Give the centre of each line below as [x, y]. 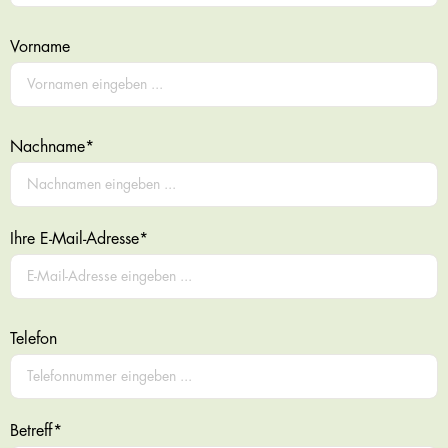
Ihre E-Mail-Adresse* [78, 239]
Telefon [33, 339]
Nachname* [51, 147]
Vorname [39, 47]
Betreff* [35, 431]
